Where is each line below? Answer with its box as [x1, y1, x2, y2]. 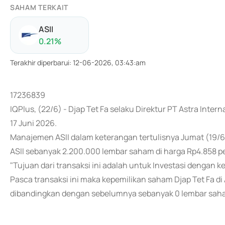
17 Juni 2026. [10, 118, 57, 129]
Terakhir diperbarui [10, 58, 69, 67]
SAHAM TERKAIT [10, 3, 69, 12]
